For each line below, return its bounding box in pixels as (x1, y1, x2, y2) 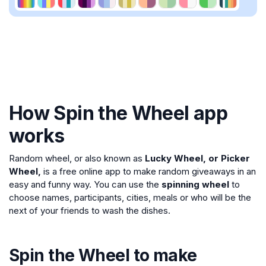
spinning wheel (161, 179, 229, 190)
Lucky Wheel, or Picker (145, 153, 250, 164)
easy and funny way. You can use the (9, 179, 161, 190)
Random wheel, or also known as (9, 153, 145, 164)
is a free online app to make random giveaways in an (43, 166, 256, 177)
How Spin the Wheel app (9, 102, 227, 125)
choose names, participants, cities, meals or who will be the (9, 192, 251, 203)
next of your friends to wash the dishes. (9, 205, 170, 216)
